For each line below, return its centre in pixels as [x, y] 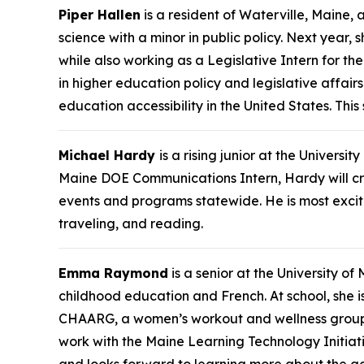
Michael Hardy [109, 155]
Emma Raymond [113, 273]
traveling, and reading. [131, 223]
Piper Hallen [100, 14]
